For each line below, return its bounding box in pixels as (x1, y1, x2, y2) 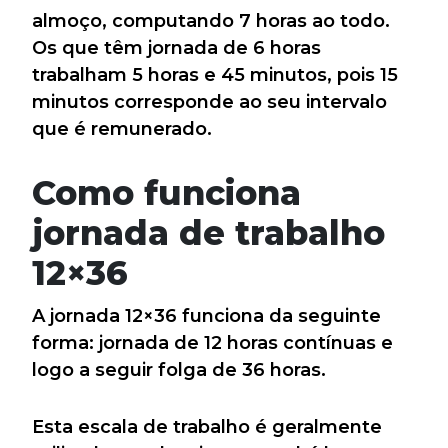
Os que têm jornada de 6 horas (32, 37, 321, 60)
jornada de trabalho (32, 212, 385, 254)
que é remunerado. (32, 118, 212, 141)
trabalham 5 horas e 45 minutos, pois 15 (32, 64, 398, 87)
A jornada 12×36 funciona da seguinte (32, 305, 381, 328)
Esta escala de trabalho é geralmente (32, 416, 382, 439)
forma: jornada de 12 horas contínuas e (32, 332, 393, 355)
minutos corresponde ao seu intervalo (32, 91, 387, 114)
